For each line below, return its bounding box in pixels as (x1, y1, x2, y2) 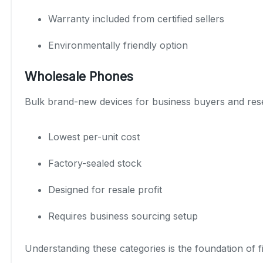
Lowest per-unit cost (48, 130, 140, 143)
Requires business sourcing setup (48, 210, 198, 222)
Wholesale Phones (25, 69, 133, 84)
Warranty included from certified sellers (48, 12, 224, 25)
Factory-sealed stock (48, 157, 141, 169)
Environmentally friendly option (48, 39, 188, 51)
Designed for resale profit (48, 183, 162, 195)
